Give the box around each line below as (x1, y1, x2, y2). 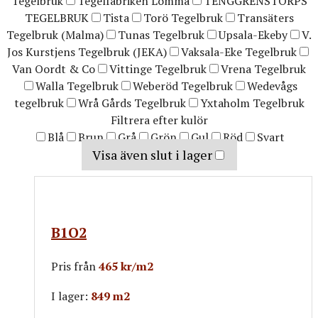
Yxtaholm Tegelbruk (199, 95, 305, 111)
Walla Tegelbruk (35, 78, 119, 94)
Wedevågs (246, 78, 297, 94)
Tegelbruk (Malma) (6, 27, 104, 43)
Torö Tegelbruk (143, 10, 223, 26)
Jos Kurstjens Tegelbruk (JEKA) (7, 44, 167, 60)
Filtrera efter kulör (110, 112, 208, 128)
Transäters (236, 10, 294, 26)
